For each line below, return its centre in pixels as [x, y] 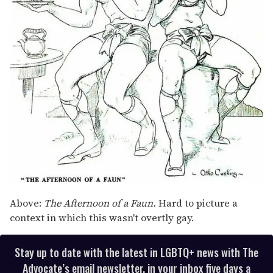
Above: [27, 203]
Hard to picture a [197, 203]
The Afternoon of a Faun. [100, 203]
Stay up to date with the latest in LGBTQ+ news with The [136, 252]
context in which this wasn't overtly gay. [102, 217]
